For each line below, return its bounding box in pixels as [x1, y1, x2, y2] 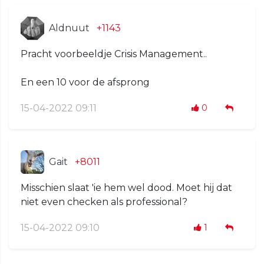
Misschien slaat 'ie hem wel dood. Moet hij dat [21, 182, 232, 194]
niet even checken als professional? [21, 196, 187, 208]
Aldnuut [49, 22, 90, 34]
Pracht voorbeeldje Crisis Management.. [21, 48, 207, 60]
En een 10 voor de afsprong [21, 77, 150, 88]
